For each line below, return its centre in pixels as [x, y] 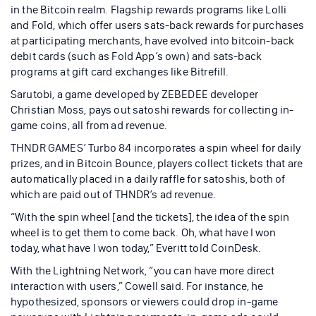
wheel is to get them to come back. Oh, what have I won [144, 233]
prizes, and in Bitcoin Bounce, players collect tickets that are [157, 164]
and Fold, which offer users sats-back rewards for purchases [158, 25]
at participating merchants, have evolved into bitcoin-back [153, 41]
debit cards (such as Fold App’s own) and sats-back [136, 56]
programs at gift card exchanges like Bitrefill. [120, 72]
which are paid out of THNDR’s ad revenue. [115, 195]
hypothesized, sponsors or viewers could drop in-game [145, 302]
